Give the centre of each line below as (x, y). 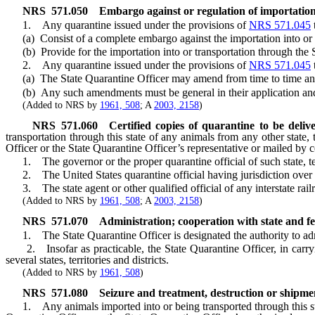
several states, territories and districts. (87, 259)
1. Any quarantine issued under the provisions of (127, 25)
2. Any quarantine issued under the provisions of (127, 65)
